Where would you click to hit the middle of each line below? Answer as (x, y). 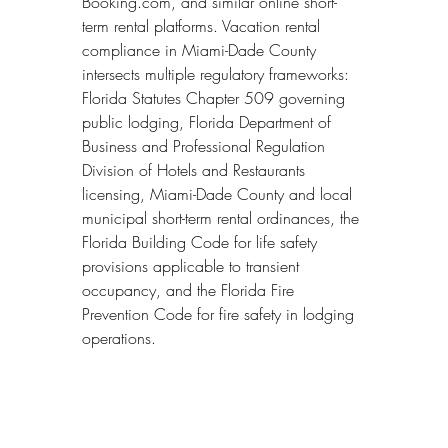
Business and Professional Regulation (206, 146)
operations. (119, 338)
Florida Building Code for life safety (202, 242)
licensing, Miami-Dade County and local (219, 194)
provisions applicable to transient (193, 266)
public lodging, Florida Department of (209, 122)
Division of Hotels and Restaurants (196, 170)
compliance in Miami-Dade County (201, 50)
